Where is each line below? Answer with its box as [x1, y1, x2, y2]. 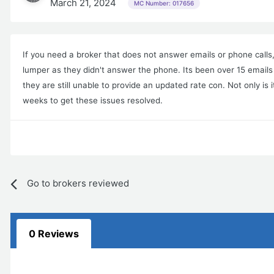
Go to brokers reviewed [27, 177, 129, 190]
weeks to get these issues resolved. [23, 95, 163, 106]
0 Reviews [29, 228, 79, 240]
